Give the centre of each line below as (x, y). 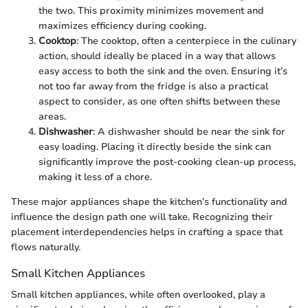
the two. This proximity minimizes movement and (151, 10)
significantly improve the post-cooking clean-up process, (167, 162)
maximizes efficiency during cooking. (122, 25)
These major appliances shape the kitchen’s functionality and (149, 201)
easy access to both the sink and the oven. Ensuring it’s (163, 71)
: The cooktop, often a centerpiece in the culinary (186, 41)
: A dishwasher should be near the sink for (189, 131)
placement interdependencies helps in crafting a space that (147, 232)
